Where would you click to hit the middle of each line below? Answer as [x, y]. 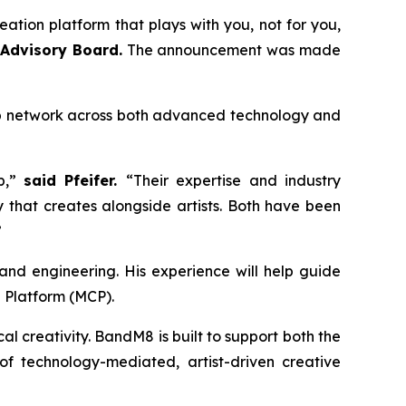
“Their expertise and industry [233, 181]
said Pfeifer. [75, 181]
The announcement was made [232, 50]
